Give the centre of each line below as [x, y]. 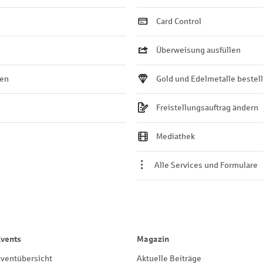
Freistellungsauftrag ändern [207, 108]
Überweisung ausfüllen [198, 50]
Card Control [179, 21]
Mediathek [176, 136]
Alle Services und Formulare [206, 165]
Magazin [153, 239]
